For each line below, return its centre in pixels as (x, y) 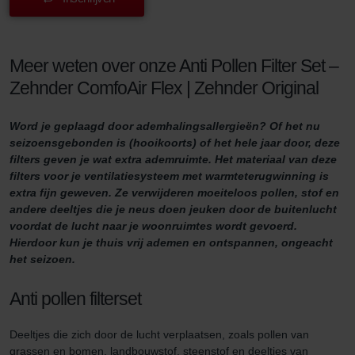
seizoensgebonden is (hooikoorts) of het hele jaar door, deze (175, 142)
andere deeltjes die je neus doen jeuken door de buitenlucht (173, 209)
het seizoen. (42, 259)
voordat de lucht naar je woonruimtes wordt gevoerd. (153, 225)
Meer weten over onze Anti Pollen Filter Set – (174, 65)
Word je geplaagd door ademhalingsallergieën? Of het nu (165, 126)
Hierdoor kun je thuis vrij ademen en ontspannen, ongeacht (171, 242)
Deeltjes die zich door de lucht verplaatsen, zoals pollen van (159, 334)
